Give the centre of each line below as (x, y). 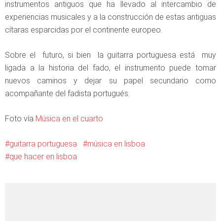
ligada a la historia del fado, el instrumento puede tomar (110, 68)
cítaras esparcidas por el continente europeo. (84, 30)
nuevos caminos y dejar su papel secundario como (110, 81)
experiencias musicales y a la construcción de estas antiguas (110, 17)
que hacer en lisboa (43, 157)
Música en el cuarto (69, 119)
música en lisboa (116, 144)
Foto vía (20, 119)
